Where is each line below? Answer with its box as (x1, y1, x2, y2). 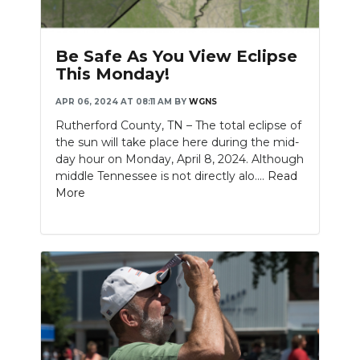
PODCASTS (19, 5, 96, 20)
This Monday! (55, 64, 170, 84)
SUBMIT (19, 74, 73, 89)
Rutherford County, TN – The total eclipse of (55, 118, 301, 133)
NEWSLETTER (19, 108, 113, 124)
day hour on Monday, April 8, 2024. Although (55, 152, 304, 167)
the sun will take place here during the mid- (55, 135, 299, 150)
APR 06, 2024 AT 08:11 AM (55, 96, 172, 108)
